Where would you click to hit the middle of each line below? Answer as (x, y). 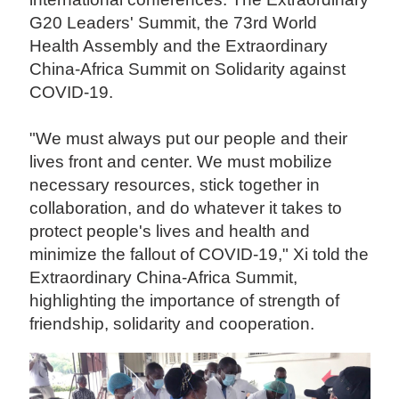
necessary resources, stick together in (175, 185)
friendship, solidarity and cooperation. (175, 324)
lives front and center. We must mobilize (181, 162)
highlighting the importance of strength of (185, 301)
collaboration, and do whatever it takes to (186, 208)
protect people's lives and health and (170, 232)
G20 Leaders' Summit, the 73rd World (174, 23)
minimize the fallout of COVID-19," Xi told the (199, 255)
